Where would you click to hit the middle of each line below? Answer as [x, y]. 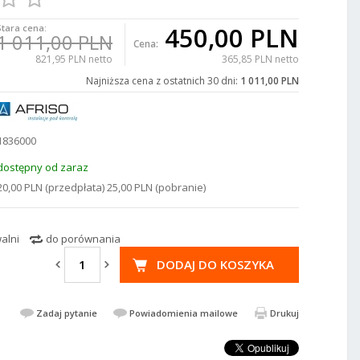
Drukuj [284, 313]
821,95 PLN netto [74, 59]
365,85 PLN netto [260, 59]
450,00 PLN [232, 38]
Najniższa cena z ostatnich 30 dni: [163, 81]
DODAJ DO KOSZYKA [215, 264]
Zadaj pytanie [67, 313]
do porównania [83, 238]
